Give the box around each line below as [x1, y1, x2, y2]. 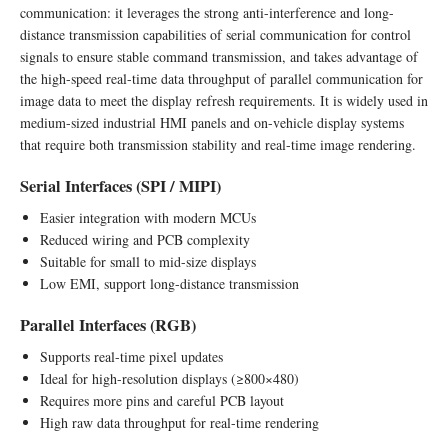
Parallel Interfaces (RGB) [20, 312, 196, 337]
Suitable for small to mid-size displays [40, 251, 256, 271]
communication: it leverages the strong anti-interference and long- [20, 2, 394, 22]
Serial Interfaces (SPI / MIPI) [20, 173, 221, 198]
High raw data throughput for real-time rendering [40, 412, 319, 432]
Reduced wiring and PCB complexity [40, 229, 250, 249]
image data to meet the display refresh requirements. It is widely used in [20, 90, 428, 110]
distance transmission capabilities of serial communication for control [20, 24, 411, 44]
